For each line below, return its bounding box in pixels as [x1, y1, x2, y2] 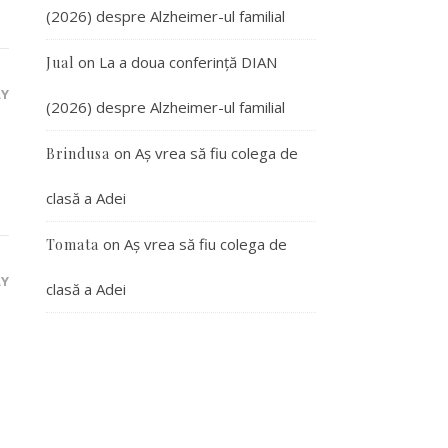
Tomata [46, 235, 99, 254]
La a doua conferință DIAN [99, 52, 277, 72]
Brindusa [46, 144, 110, 163]
